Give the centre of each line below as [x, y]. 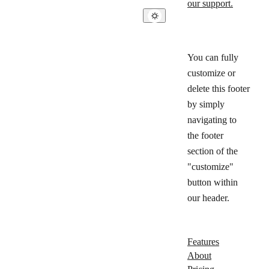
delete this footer [219, 89]
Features [203, 242]
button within [213, 182]
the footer [205, 135]
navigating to [212, 120]
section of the [213, 151]
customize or [211, 73]
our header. [208, 198]
